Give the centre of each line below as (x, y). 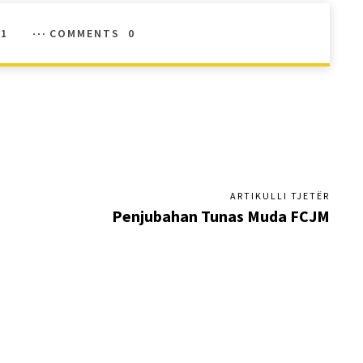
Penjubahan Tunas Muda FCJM (220, 216)
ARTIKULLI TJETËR (280, 195)
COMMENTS (85, 33)
